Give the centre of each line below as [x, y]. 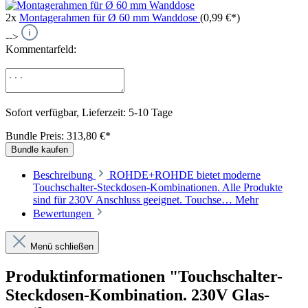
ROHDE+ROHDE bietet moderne [185, 175]
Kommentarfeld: [41, 49]
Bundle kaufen [40, 149]
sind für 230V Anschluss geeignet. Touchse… [134, 199]
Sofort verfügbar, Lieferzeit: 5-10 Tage [89, 112]
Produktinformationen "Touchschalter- [144, 276]
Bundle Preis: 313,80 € [55, 135]
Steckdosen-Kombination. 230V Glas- [137, 295]
